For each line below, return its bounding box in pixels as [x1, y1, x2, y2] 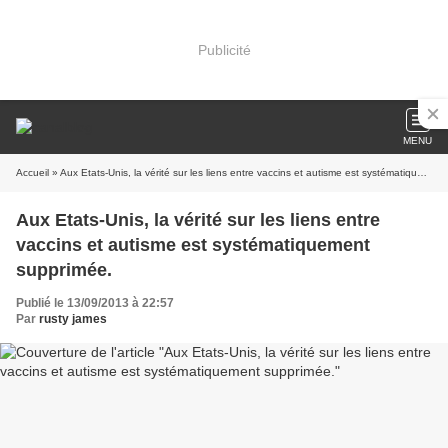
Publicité [197, 41, 251, 58]
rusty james [39, 312, 107, 326]
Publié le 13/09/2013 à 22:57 [16, 296, 174, 310]
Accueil [16, 167, 49, 178]
